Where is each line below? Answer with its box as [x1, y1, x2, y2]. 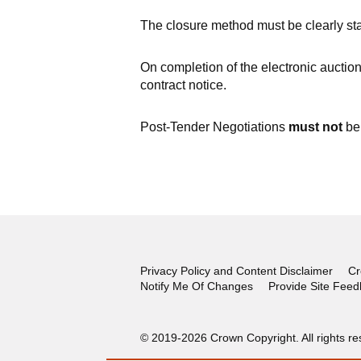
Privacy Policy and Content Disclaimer [139, 264, 333, 277]
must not [288, 120, 342, 134]
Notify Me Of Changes [139, 280, 253, 293]
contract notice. [139, 78, 226, 92]
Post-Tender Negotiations [139, 120, 288, 134]
